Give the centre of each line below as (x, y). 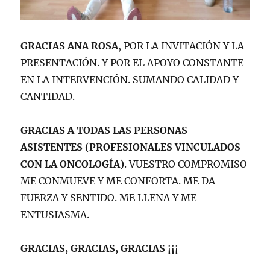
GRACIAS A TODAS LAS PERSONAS (104, 130)
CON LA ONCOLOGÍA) (73, 164)
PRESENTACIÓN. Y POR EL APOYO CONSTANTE (132, 62)
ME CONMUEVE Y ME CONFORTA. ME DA (118, 181)
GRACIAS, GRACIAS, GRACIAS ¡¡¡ (100, 248)
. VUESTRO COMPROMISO (186, 164)
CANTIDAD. (48, 96)
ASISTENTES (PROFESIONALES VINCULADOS (131, 147)
